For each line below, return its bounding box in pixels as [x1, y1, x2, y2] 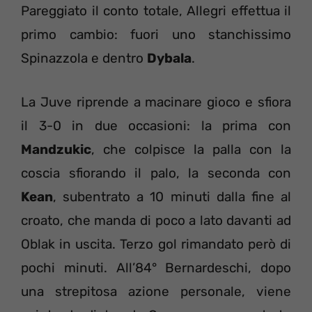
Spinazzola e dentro [21, 50, 147, 67]
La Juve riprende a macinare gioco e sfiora [21, 93, 291, 110]
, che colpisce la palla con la [91, 141, 291, 157]
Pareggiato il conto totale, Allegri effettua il [21, 3, 291, 19]
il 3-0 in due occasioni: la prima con [21, 117, 291, 134]
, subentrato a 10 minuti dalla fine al [53, 188, 291, 205]
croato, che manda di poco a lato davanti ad [21, 212, 291, 228]
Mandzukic [21, 141, 91, 157]
